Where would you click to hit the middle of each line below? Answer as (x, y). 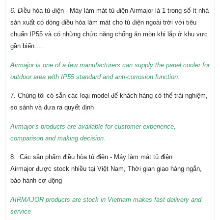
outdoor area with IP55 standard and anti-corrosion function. (95, 77)
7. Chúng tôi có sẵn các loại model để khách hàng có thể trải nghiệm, (109, 96)
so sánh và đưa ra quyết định (52, 108)
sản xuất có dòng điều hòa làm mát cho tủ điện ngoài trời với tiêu (103, 23)
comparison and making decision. (58, 138)
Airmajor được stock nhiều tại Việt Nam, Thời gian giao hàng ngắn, (106, 169)
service (21, 211)
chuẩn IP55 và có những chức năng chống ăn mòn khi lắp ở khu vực (109, 34)
